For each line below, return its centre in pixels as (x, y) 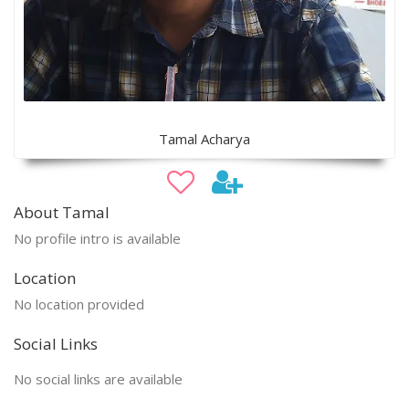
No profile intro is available (97, 239)
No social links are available (98, 379)
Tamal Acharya (204, 139)
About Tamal (62, 213)
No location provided (79, 304)
